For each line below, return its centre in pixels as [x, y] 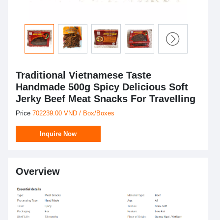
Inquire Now [58, 134]
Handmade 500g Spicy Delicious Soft [102, 87]
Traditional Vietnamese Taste [83, 75]
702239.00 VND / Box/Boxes [73, 113]
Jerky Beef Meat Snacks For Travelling [106, 99]
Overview [38, 171]
